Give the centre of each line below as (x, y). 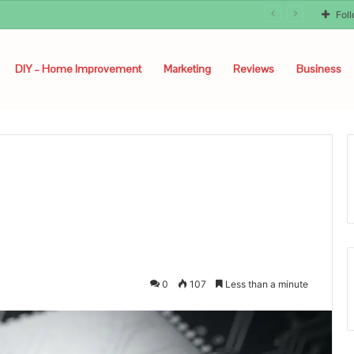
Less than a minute (265, 284)
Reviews (254, 69)
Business (319, 69)
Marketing (187, 69)
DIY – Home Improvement (78, 69)
